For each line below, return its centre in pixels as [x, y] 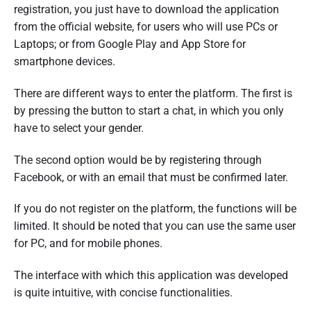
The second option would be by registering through [138, 160]
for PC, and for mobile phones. [88, 244]
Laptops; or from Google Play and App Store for [130, 44]
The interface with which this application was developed [151, 276]
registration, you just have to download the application [146, 9]
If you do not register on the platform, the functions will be [155, 209]
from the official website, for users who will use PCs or [146, 26]
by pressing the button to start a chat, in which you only [149, 110]
